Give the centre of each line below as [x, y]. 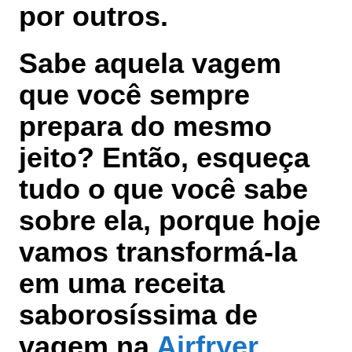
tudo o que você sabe [163, 189]
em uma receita [122, 284]
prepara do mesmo [145, 126]
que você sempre [134, 95]
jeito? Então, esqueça [164, 158]
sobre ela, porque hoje [170, 221]
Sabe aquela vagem [150, 64]
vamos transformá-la [158, 252]
